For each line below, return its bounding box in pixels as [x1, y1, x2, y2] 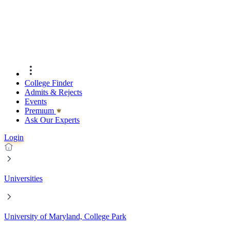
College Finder [25, 79, 73, 88]
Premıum [25, 106, 56, 116]
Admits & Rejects [25, 88, 82, 97]
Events [25, 97, 47, 106]
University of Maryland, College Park [4, 212, 126, 221]
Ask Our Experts [25, 116, 80, 125]
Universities [4, 174, 43, 183]
